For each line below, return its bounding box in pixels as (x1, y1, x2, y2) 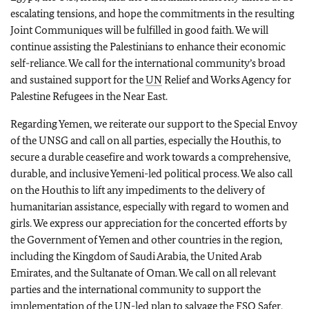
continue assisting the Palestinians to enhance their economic (10, 40, 286, 53)
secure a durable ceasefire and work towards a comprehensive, (10, 150, 290, 163)
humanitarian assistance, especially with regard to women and (10, 200, 289, 213)
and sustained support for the (10, 73, 146, 86)
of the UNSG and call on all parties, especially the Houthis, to (10, 134, 281, 147)
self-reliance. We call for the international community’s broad (10, 57, 286, 70)
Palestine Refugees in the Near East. (10, 90, 168, 103)
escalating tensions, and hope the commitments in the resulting (10, 7, 295, 20)
